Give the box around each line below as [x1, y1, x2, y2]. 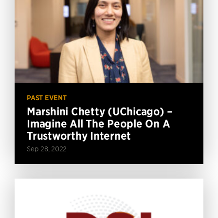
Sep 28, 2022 [27, 144, 67, 153]
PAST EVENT [27, 93, 67, 102]
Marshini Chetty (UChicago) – [27, 104, 173, 118]
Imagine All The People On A [27, 116, 170, 130]
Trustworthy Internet [27, 128, 131, 143]
